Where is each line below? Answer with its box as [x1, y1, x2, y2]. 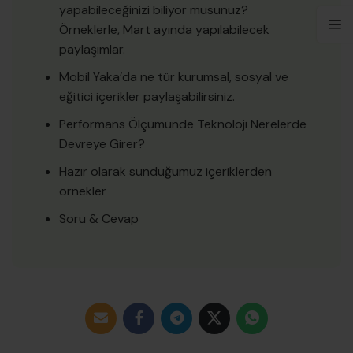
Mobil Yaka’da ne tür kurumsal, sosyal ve [59, 69, 288, 86]
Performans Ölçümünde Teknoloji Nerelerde [59, 116, 307, 133]
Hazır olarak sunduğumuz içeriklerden [59, 163, 272, 180]
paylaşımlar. [59, 41, 125, 58]
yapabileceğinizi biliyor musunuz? [59, 2, 248, 19]
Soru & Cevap [59, 210, 139, 228]
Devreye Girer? [59, 136, 145, 153]
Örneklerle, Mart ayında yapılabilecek [59, 21, 269, 39]
